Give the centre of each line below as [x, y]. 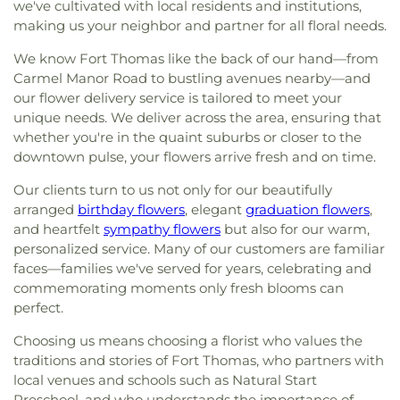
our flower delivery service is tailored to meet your [178, 98]
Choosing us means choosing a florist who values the [188, 341]
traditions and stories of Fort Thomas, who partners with [199, 361]
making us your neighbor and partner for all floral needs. [200, 26]
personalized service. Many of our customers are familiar [199, 249]
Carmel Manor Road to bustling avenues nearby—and [192, 79]
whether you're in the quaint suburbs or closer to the [187, 137]
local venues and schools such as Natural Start [165, 380]
